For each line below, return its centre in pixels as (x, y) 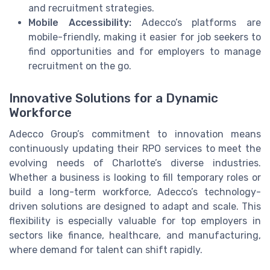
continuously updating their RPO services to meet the (135, 149)
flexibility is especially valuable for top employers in (135, 221)
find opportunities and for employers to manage (145, 52)
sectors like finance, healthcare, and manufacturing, (135, 236)
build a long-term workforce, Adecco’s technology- (135, 192)
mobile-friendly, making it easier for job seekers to (145, 37)
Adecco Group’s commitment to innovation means (135, 134)
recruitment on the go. (80, 66)
